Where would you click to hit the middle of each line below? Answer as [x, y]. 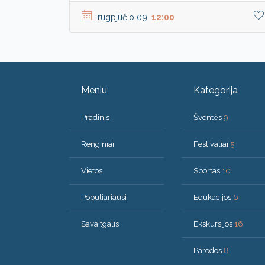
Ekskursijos [214, 224]
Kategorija [216, 90]
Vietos [92, 170]
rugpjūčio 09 [124, 17]
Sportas [208, 170]
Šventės [209, 117]
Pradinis [95, 117]
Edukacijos [213, 197]
